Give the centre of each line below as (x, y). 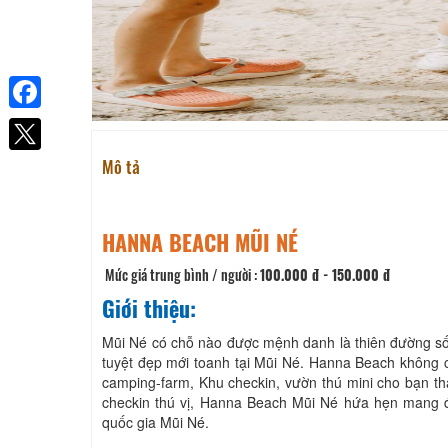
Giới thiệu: (149, 307)
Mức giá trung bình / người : (181, 274)
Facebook (40, 124)
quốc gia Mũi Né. (157, 421)
